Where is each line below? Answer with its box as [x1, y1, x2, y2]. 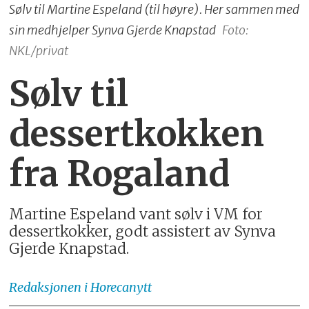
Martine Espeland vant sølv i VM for [9, 204, 263, 223]
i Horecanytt [84, 279, 152, 295]
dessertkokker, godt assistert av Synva [9, 221, 277, 241]
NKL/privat [9, 43, 69, 59]
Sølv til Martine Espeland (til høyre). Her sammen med [9, 1, 300, 18]
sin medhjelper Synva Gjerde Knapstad [9, 22, 217, 39]
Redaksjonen [9, 279, 82, 295]
